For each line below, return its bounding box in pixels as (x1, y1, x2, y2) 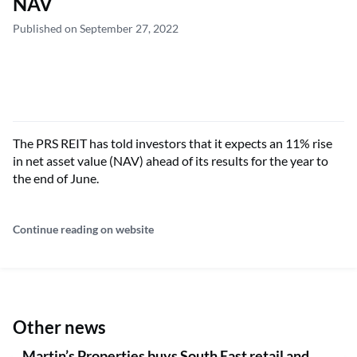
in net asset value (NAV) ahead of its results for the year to (13, 152, 328, 168)
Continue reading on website (13, 222, 154, 236)
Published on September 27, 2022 (13, 21, 178, 35)
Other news (13, 316, 106, 338)
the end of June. (13, 170, 99, 186)
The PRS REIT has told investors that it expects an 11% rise (13, 135, 332, 151)
